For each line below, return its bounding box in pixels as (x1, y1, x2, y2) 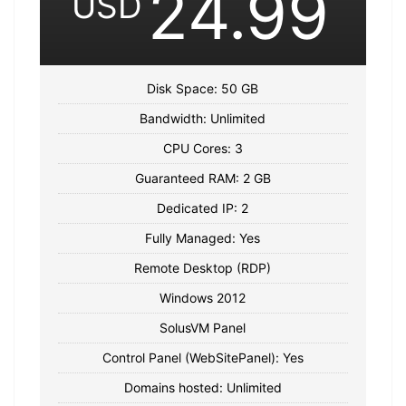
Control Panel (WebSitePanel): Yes (101, 349, 304, 365)
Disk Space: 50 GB (147, 80, 259, 96)
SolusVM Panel (159, 319, 246, 335)
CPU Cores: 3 (162, 140, 243, 156)
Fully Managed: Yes (145, 229, 261, 246)
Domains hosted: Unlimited (123, 379, 282, 395)
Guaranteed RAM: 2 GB (134, 169, 271, 186)
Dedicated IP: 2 (157, 199, 249, 216)
